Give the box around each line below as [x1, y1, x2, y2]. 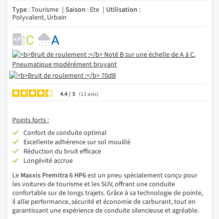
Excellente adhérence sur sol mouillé [23, 137, 131, 147]
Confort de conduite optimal [23, 128, 107, 138]
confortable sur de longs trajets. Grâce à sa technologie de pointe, [12, 188, 203, 198]
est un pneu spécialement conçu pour [88, 171, 197, 180]
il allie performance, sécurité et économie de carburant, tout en [12, 197, 196, 207]
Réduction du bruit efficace [23, 147, 101, 156]
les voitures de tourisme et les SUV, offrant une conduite [12, 179, 175, 189]
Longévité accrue [23, 156, 73, 166]
